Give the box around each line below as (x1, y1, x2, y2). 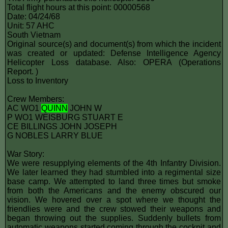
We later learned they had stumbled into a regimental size (7, 167, 221, 177)
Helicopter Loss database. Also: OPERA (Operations (7, 58, 221, 67)
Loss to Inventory (7, 76, 69, 85)
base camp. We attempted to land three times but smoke (7, 177, 221, 186)
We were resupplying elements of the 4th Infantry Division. (7, 158, 221, 167)
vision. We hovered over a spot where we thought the (7, 195, 221, 204)
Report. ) (7, 67, 39, 76)
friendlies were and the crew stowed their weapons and (7, 204, 221, 213)
